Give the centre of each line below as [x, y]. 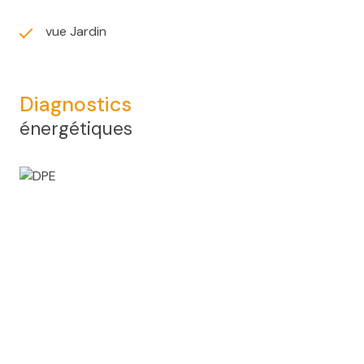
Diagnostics [76, 104]
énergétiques [76, 128]
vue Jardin [76, 31]
